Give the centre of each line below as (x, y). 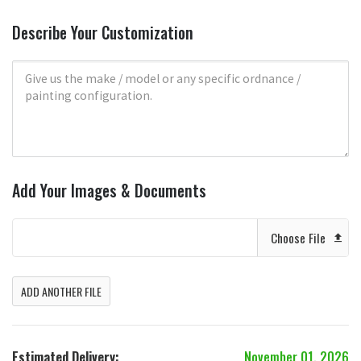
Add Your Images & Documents (109, 191)
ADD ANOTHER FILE (61, 292)
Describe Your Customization (103, 33)
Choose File (301, 237)
